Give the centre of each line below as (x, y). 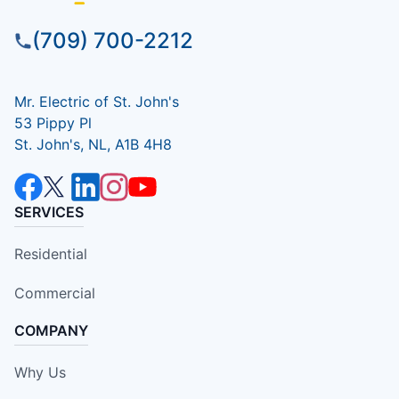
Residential (51, 254)
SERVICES (49, 212)
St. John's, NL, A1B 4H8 (93, 145)
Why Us (40, 373)
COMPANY (51, 331)
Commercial (55, 293)
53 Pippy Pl (53, 123)
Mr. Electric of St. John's (97, 102)
